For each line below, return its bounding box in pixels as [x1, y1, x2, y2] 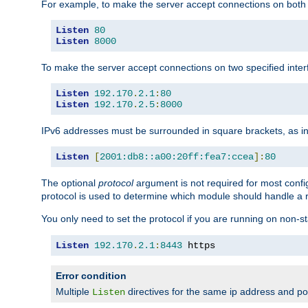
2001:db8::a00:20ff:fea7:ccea [100, 151, 254, 162]
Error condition [56, 269, 126, 281]
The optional [41, 177, 98, 188]
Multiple [56, 285, 92, 297]
